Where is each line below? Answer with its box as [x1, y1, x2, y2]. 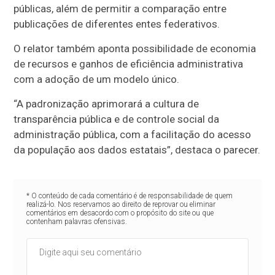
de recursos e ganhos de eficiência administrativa [14, 58, 244, 70]
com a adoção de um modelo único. [14, 73, 180, 85]
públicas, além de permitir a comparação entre [14, 2, 227, 15]
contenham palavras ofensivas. [26, 217, 127, 226]
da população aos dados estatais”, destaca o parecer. [14, 144, 261, 156]
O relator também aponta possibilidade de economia [14, 42, 257, 55]
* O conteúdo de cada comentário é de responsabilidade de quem [26, 192, 233, 200]
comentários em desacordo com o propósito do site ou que [26, 209, 214, 217]
